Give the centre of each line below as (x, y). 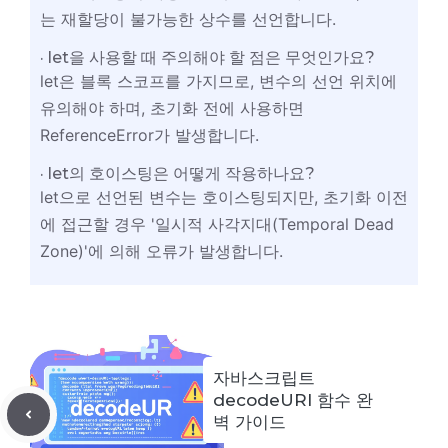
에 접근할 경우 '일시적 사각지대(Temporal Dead (217, 223)
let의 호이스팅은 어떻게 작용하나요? (181, 173)
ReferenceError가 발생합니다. (149, 134)
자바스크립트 (264, 377)
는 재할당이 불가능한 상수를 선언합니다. (188, 18)
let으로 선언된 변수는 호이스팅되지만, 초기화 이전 (224, 196)
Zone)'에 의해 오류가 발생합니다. (161, 250)
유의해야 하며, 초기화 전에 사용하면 (172, 107)
